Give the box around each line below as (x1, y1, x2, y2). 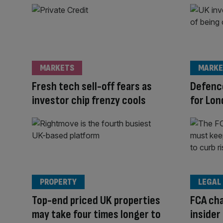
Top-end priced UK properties (32, 193, 160, 208)
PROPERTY (40, 176, 77, 187)
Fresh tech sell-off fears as (32, 79, 152, 94)
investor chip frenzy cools (32, 93, 146, 108)
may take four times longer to (32, 207, 161, 222)
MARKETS (40, 63, 74, 74)
